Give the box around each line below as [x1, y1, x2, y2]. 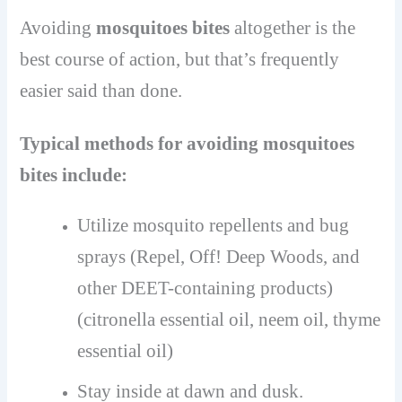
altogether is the [230, 17, 356, 39]
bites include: [20, 163, 128, 186]
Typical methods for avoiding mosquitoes [20, 132, 355, 154]
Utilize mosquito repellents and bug [77, 214, 350, 237]
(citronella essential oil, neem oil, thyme [77, 309, 381, 331]
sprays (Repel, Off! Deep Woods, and [77, 246, 361, 268]
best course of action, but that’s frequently [20, 48, 340, 71]
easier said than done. [20, 80, 183, 102]
